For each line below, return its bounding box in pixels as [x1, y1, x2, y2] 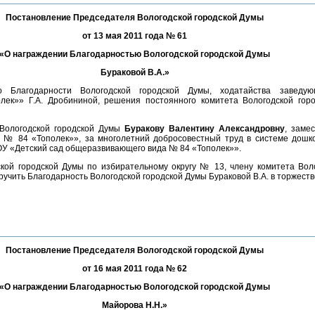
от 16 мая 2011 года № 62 [82, 264, 187, 274]
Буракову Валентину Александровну [124, 124, 285, 134]
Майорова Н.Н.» [102, 300, 167, 310]
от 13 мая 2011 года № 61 [82, 31, 187, 41]
